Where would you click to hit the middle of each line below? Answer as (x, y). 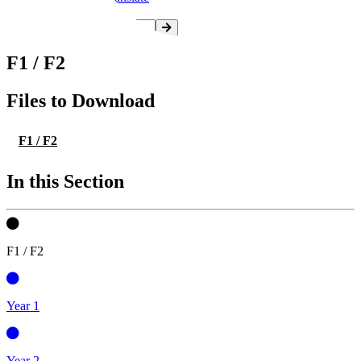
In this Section (65, 182)
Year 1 (23, 306)
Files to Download (81, 100)
